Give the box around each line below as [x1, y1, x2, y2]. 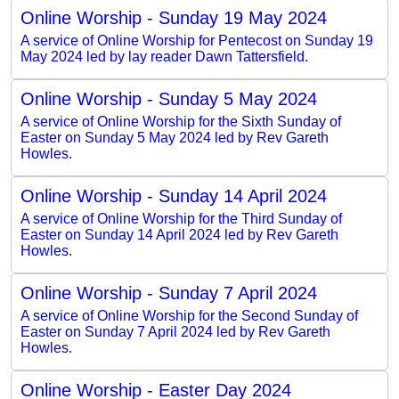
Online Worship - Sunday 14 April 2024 [20, 185, 327, 206]
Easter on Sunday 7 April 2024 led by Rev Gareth [20, 323, 330, 339]
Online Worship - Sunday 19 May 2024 [20, 7, 327, 28]
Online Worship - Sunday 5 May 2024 [20, 88, 317, 109]
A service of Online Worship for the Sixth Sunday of [20, 113, 341, 129]
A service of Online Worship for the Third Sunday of [20, 210, 342, 226]
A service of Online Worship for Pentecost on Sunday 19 [20, 32, 373, 48]
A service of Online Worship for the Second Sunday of [20, 307, 358, 323]
